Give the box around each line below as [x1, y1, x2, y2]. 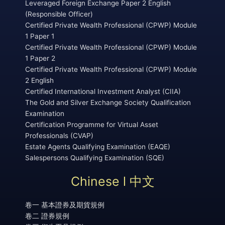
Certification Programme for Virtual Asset [25, 120, 158, 129]
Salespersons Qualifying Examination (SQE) [25, 153, 164, 162]
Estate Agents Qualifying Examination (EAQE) [25, 142, 170, 151]
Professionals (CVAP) [25, 131, 93, 140]
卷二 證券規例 [25, 211, 69, 220]
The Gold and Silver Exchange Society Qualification [25, 98, 191, 106]
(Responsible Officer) [25, 10, 93, 18]
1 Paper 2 [25, 54, 55, 62]
